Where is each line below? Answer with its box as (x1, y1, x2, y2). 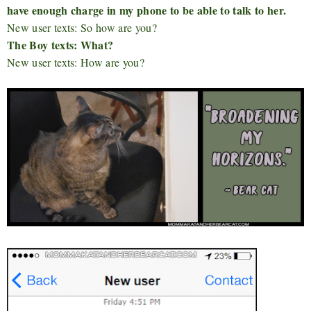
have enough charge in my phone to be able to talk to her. (7, 2, 287, 19)
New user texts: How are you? (7, 55, 144, 70)
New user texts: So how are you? (7, 20, 157, 35)
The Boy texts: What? (7, 37, 114, 53)
